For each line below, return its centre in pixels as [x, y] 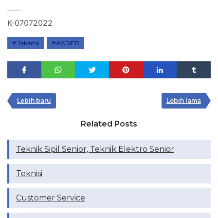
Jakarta [28, 43]
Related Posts [109, 124]
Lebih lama [184, 100]
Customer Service [51, 198]
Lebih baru [34, 100]
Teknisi [29, 173]
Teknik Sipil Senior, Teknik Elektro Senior [95, 149]
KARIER [68, 43]
